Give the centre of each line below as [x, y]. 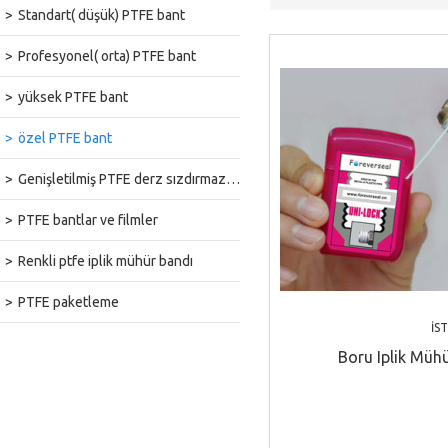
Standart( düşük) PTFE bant [101, 15]
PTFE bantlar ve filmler [88, 220]
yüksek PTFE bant [73, 97]
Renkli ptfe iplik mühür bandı [105, 261]
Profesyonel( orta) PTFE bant [107, 56]
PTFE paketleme [68, 302]
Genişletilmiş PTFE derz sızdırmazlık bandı [122, 179]
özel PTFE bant [65, 138]
